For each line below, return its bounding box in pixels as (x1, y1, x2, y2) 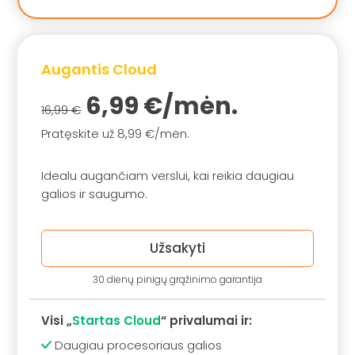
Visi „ (41, 312, 73, 330)
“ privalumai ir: (161, 312, 253, 330)
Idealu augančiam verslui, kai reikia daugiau (41, 166, 295, 184)
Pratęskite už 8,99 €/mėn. (41, 124, 190, 142)
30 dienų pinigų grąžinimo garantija (93, 273, 262, 287)
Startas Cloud (72, 312, 162, 330)
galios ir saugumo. (41, 185, 148, 202)
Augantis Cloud (41, 59, 158, 80)
